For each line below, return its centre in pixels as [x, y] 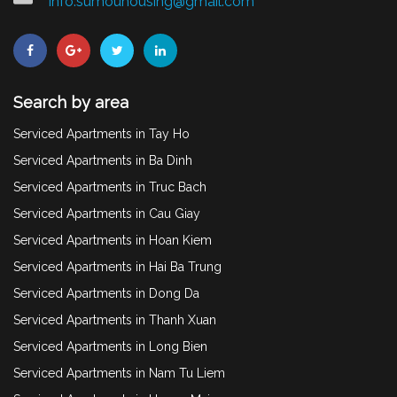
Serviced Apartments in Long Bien [110, 346]
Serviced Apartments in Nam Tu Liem [119, 373]
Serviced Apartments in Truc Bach [110, 187]
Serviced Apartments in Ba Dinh [103, 160]
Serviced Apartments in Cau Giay [107, 213]
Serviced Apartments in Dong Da [106, 293]
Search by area [71, 102]
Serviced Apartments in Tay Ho [101, 133]
